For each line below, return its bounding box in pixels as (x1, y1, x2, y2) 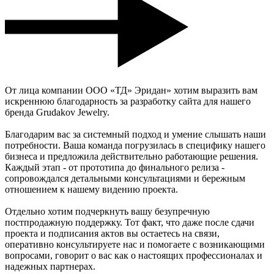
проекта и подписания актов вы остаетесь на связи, (5, 228, 220, 239)
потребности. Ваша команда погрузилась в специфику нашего (5, 140, 265, 151)
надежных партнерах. (5, 261, 95, 272)
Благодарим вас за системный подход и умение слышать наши (5, 129, 266, 140)
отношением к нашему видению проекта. (5, 184, 178, 195)
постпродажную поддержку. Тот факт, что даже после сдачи (5, 217, 254, 228)
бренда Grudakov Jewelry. (5, 107, 109, 118)
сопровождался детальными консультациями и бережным (5, 173, 245, 184)
